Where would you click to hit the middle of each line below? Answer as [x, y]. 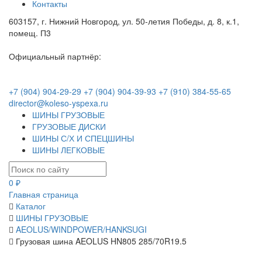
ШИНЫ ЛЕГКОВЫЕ [68, 150]
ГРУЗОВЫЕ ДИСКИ [69, 127]
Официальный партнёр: [55, 56]
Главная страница [44, 194]
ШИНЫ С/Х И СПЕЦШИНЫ [83, 138]
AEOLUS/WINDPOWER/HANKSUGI [81, 230]
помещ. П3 [30, 33]
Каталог [31, 206]
